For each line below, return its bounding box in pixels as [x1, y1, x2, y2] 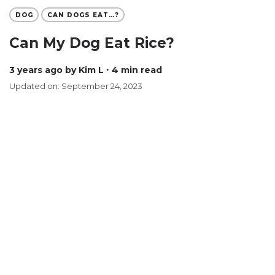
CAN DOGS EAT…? [47, 10, 119, 19]
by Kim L [65, 64, 104, 76]
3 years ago [15, 64, 63, 76]
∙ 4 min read [106, 64, 162, 76]
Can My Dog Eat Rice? [9, 34, 174, 52]
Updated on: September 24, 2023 [9, 81, 142, 91]
